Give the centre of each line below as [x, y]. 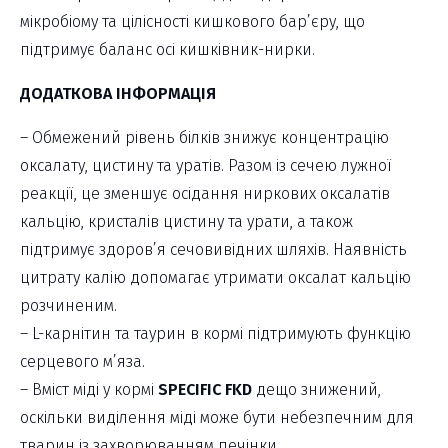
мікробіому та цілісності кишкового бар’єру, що [192, 21]
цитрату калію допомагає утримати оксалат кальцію [215, 277]
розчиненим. [68, 305]
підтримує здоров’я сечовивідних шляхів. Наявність [213, 249]
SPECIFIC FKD [205, 389]
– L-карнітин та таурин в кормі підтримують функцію [215, 333]
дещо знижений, [316, 389]
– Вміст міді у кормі [89, 389]
